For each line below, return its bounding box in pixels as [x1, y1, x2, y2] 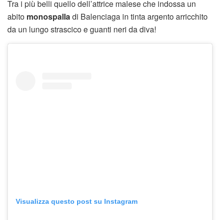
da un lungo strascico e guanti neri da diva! [7, 24, 156, 35]
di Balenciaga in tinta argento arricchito [70, 11, 208, 23]
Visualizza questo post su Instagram [16, 197, 137, 206]
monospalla [27, 11, 70, 23]
